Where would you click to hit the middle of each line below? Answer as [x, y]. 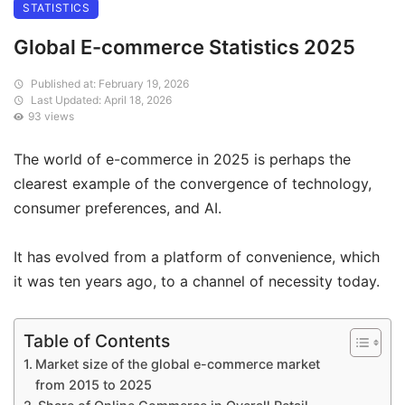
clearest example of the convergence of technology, [193, 183]
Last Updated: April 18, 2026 [99, 99]
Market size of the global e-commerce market [177, 364]
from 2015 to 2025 [93, 385]
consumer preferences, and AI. [118, 207]
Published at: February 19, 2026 [108, 83]
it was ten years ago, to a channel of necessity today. [197, 282]
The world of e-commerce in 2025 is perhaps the [182, 159]
